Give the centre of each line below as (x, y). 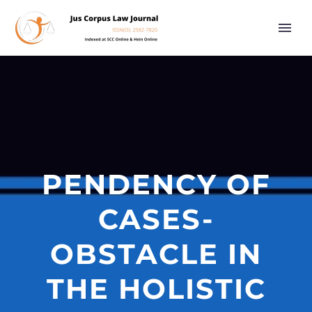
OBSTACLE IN (156, 254)
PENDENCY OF (156, 184)
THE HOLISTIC (156, 289)
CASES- (156, 219)
